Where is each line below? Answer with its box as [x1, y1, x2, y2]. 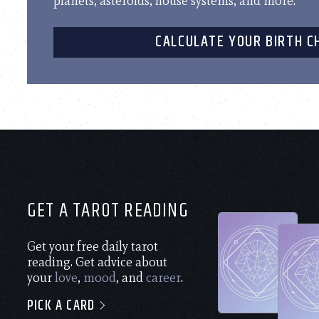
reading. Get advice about [27, 253, 167, 270]
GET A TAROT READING [27, 195, 189, 226]
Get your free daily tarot [27, 238, 158, 254]
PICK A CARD [27, 294, 99, 317]
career [146, 269, 181, 286]
